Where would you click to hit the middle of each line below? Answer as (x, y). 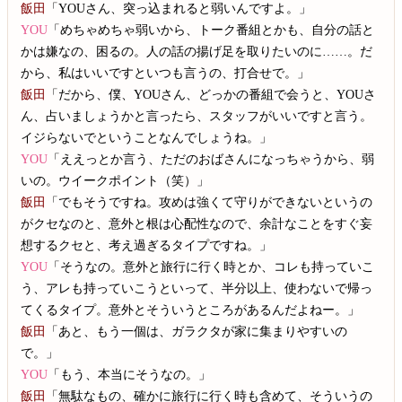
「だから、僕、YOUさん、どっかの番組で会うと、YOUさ (211, 94)
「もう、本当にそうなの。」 (130, 374)
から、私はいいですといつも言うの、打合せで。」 (166, 72)
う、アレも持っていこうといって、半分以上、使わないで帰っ (197, 288)
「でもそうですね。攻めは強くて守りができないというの (210, 201)
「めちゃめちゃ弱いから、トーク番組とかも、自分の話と (211, 29)
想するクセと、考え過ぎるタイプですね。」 (147, 245)
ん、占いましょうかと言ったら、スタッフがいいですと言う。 (197, 115)
